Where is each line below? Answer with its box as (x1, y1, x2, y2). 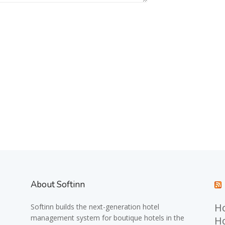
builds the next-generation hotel (53, 202, 159, 211)
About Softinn (30, 179, 85, 190)
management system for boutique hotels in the (30, 213, 184, 222)
